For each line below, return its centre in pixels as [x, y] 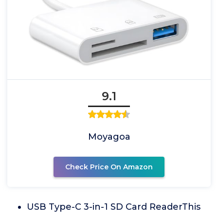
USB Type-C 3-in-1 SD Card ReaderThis [114, 207]
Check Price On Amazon [109, 167]
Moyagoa [109, 137]
